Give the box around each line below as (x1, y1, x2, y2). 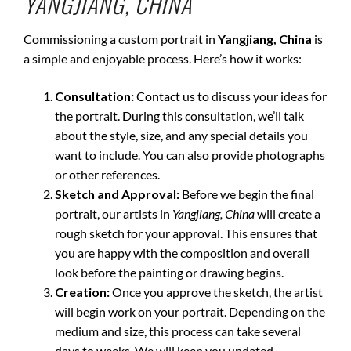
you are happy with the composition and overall (55, 245, 309, 260)
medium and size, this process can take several (55, 324, 301, 338)
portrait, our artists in (55, 206, 172, 221)
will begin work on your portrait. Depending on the (55, 304, 325, 319)
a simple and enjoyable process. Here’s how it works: (24, 51, 302, 66)
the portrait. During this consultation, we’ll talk (55, 108, 304, 123)
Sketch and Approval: (55, 186, 179, 201)
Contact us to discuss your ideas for (134, 89, 327, 103)
